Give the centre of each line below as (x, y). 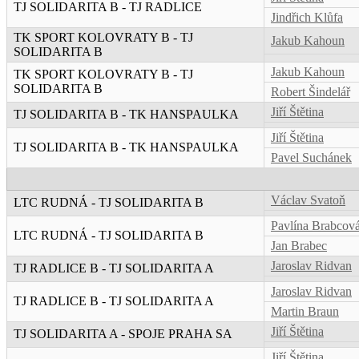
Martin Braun (305, 312)
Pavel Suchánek (311, 158)
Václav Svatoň (308, 200)
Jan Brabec (299, 246)
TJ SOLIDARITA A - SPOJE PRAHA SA (123, 334)
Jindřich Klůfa (307, 18)
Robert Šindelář (311, 92)
